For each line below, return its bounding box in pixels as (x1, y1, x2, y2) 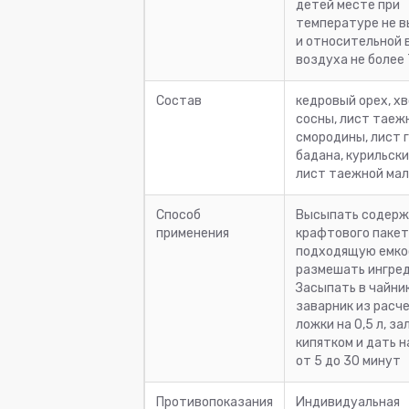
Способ (156, 206, 201, 223)
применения (156, 225, 229, 241)
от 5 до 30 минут (296, 352, 401, 369)
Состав (156, 92, 202, 109)
